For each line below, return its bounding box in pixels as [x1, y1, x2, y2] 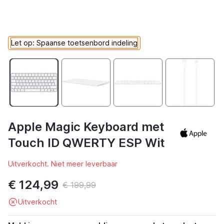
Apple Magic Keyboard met [8, 119, 164, 134]
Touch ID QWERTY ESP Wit [8, 135, 165, 150]
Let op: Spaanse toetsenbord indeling [11, 38, 137, 47]
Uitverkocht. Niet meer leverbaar [8, 159, 117, 168]
